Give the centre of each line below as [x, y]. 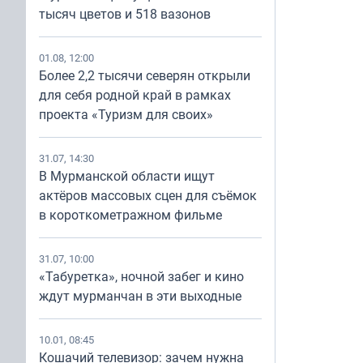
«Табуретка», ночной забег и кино [141, 276]
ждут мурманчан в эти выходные [140, 296]
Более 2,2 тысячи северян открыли [145, 75]
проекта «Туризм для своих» [126, 114]
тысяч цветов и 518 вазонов [125, 14]
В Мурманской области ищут [127, 176]
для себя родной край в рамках [135, 95]
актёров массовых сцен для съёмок [148, 195]
